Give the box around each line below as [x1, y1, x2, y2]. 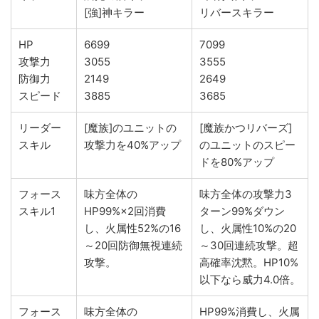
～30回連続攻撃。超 [199, 238, 298, 252]
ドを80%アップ [199, 155, 274, 169]
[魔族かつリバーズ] [199, 120, 292, 135]
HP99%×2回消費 [84, 204, 166, 218]
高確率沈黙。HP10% [199, 255, 298, 269]
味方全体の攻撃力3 [199, 187, 292, 201]
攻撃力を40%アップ [84, 137, 181, 152]
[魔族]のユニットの [84, 120, 177, 135]
